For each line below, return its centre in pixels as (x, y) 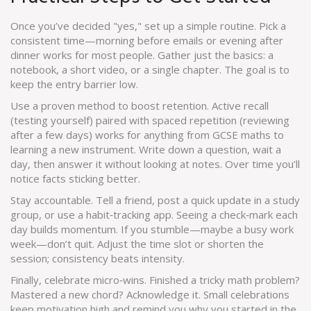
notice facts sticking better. (75, 178)
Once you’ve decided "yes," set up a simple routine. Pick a (148, 26)
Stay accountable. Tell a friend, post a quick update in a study (155, 200)
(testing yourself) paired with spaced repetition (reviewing (150, 120)
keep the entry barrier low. (74, 84)
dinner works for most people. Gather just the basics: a (142, 55)
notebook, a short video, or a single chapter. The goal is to (150, 69)
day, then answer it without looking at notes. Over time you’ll (155, 164)
